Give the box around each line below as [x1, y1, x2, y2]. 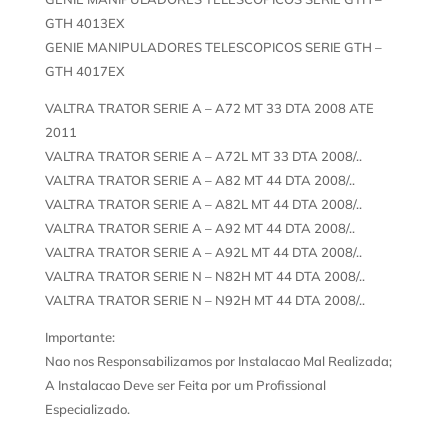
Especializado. [44, 401, 130, 418]
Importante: [44, 329, 115, 346]
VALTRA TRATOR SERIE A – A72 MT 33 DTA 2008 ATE [44, 100, 374, 117]
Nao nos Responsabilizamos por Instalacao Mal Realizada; [44, 353, 392, 370]
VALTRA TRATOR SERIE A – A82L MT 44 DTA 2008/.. [44, 196, 362, 213]
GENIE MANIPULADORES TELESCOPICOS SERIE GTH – [44, 39, 382, 56]
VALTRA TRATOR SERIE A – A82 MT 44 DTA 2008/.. [44, 172, 355, 189]
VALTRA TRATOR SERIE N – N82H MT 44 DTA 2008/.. [44, 268, 365, 285]
